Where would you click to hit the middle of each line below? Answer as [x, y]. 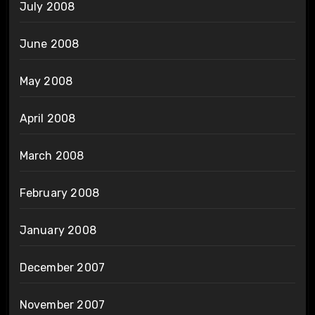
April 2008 [47, 119]
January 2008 [58, 231]
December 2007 [62, 268]
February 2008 [59, 193]
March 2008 [52, 156]
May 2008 [46, 82]
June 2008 [49, 44]
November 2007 [62, 305]
